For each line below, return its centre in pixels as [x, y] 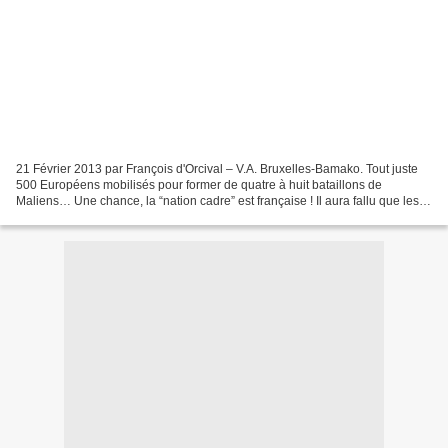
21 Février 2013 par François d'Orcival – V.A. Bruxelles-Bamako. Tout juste [217, 168]
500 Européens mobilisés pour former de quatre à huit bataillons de [199, 184]
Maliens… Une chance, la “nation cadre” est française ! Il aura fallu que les [217, 200]
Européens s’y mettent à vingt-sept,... [115, 216]
